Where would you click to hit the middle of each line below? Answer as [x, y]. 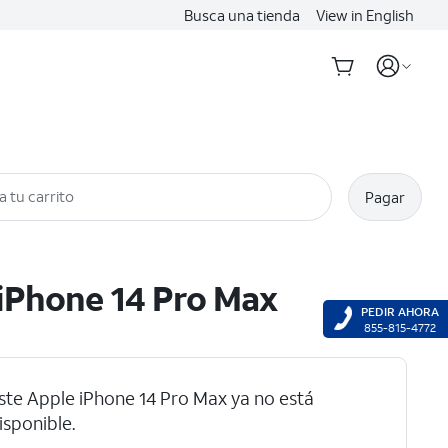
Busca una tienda [242, 15]
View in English [365, 15]
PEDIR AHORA [400, 311]
